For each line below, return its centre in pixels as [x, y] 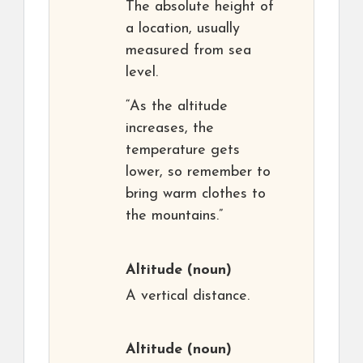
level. [142, 73]
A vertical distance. [188, 297]
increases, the [170, 129]
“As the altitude [177, 107]
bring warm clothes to [196, 194]
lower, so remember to [198, 173]
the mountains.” [174, 216]
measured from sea [188, 51]
